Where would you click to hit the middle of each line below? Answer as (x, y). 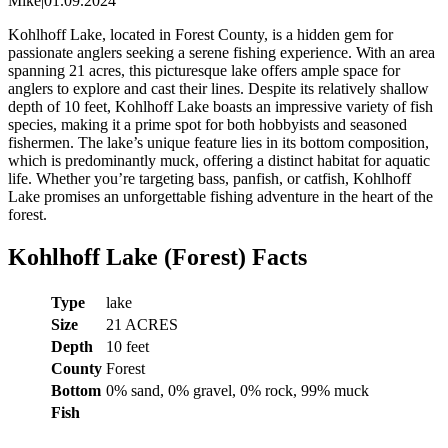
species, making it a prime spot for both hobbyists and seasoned (207, 124)
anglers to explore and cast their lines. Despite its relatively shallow (218, 88)
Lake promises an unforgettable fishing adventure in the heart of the (220, 196)
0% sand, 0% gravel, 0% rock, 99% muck (237, 390)
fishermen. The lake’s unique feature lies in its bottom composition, (218, 142)
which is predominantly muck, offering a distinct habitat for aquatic (219, 160)
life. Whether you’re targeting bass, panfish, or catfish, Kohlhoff (209, 178)
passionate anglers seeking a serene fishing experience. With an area (221, 52)
